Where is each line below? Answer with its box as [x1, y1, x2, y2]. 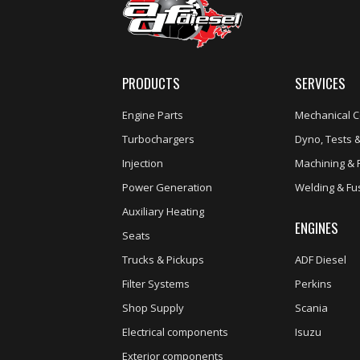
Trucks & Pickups [122, 252, 204, 268]
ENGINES [295, 218, 338, 239]
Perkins [295, 276, 332, 292]
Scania [295, 301, 328, 316]
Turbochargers [122, 132, 194, 147]
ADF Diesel [295, 252, 346, 268]
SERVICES [295, 73, 346, 94]
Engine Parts [122, 108, 183, 123]
